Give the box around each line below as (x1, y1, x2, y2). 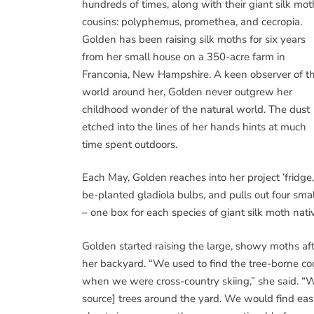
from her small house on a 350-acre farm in (82, 49, 285, 64)
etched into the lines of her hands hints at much (82, 119, 306, 134)
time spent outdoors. (82, 137, 177, 151)
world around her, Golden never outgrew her (82, 84, 292, 99)
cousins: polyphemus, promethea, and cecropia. (82, 14, 302, 29)
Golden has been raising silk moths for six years (82, 32, 306, 46)
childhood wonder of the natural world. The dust (82, 102, 310, 116)
